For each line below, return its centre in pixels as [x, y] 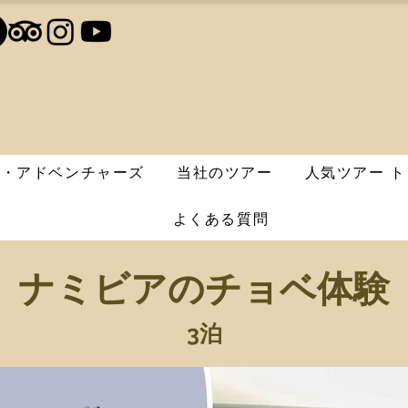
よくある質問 [221, 219]
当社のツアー [225, 173]
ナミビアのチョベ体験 [204, 288]
